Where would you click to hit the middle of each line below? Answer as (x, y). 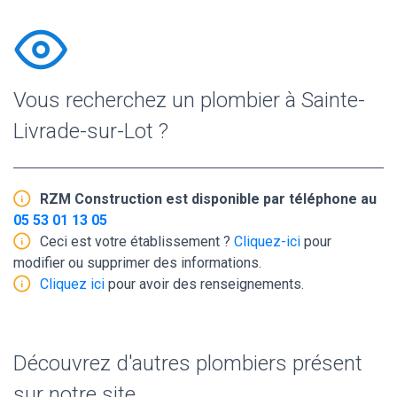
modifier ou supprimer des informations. (137, 262)
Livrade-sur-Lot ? (91, 131)
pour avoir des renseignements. (204, 284)
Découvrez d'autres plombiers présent (188, 363)
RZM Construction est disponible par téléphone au (208, 198)
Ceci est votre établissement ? (137, 241)
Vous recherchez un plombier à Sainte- (189, 100)
